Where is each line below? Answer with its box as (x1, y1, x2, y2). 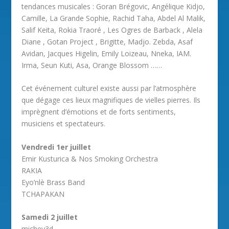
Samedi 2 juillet (21, 212, 78, 222)
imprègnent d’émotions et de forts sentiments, (21, 107, 176, 117)
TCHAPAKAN (21, 189, 65, 199)
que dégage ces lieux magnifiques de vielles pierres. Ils (21, 95, 201, 105)
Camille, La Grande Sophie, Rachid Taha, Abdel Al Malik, (21, 13, 206, 23)
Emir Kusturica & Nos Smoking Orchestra (21, 153, 158, 164)
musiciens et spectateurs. (21, 119, 106, 129)
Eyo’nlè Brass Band (21, 177, 85, 187)
